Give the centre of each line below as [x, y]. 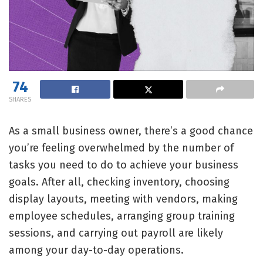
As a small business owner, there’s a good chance [131, 131]
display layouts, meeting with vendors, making [123, 199]
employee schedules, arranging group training [122, 216]
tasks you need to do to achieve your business [124, 165]
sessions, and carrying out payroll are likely [116, 233]
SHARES [20, 99]
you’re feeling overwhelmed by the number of [121, 148]
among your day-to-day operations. [98, 250]
